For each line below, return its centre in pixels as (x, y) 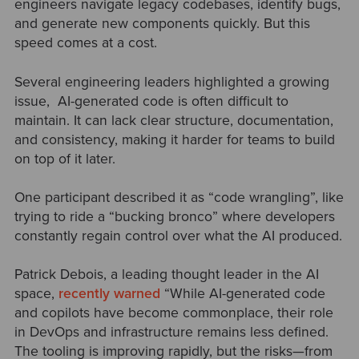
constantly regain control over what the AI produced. (178, 236)
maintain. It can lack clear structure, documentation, (173, 120)
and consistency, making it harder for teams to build (174, 139)
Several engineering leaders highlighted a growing (171, 82)
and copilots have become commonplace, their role (173, 313)
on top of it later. (65, 159)
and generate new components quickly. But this (162, 24)
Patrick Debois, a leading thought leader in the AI (166, 275)
